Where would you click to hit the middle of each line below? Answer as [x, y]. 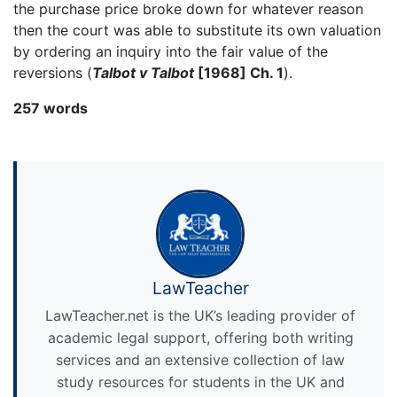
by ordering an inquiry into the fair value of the [171, 51]
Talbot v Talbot [145, 72]
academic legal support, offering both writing [200, 338]
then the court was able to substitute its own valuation [197, 30]
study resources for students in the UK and [200, 382]
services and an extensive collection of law [200, 360]
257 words [51, 108]
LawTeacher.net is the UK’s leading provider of [200, 316]
